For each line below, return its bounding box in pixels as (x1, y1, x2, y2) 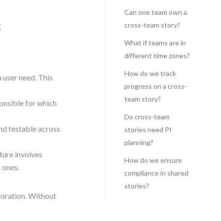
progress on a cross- (124, 82, 187, 90)
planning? (124, 138, 153, 147)
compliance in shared (124, 169, 188, 177)
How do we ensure (124, 156, 182, 164)
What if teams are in (124, 38, 186, 47)
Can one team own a (124, 8, 187, 16)
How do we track (124, 69, 176, 77)
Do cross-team (124, 112, 170, 121)
